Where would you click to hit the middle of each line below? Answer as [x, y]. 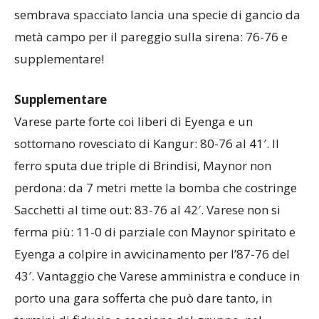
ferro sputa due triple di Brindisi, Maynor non [143, 165]
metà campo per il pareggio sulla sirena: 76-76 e [151, 36]
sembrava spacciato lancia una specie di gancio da [157, 14]
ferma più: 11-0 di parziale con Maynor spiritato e [155, 231]
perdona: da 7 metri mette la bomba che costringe [156, 187]
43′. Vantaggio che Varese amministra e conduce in [157, 276]
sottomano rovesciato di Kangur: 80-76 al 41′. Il [147, 143]
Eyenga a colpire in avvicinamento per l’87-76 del [152, 253]
